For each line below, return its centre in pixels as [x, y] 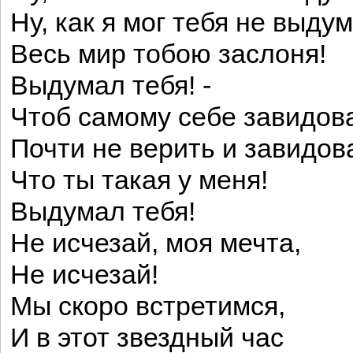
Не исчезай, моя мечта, [156, 243]
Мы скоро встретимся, [148, 306]
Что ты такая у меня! [139, 180]
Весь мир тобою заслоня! [168, 54]
